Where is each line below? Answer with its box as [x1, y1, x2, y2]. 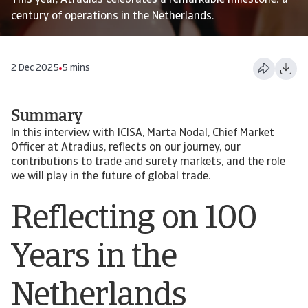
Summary [11, 109, 83, 125]
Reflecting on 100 [11, 203, 257, 236]
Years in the [11, 242, 177, 275]
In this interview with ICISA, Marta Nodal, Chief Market [11, 128, 274, 139]
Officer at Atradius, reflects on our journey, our [11, 142, 241, 153]
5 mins [62, 63, 90, 74]
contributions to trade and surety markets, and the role [11, 157, 285, 168]
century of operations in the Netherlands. [11, 11, 214, 22]
